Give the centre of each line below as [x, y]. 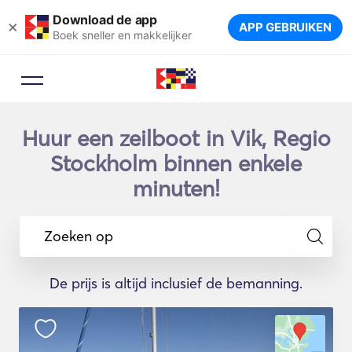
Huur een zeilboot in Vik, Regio [176, 138]
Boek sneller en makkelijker [122, 35]
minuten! [176, 189]
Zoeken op [79, 236]
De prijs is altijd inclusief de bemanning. [176, 283]
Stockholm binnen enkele [176, 163]
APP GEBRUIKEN [285, 27]
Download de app [105, 19]
